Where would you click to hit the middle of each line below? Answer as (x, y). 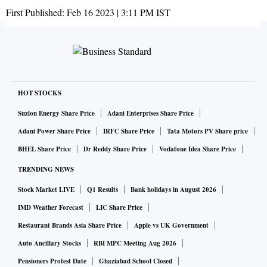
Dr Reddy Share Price (115, 149)
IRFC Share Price (129, 131)
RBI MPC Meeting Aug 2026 (135, 243)
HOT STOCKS (40, 93)
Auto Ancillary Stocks (49, 243)
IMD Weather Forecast (51, 208)
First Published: (36, 13)
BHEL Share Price (44, 149)
